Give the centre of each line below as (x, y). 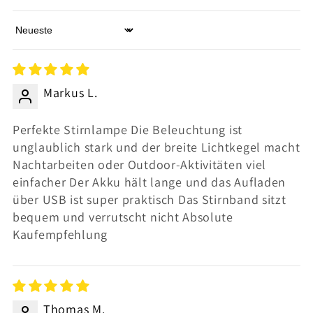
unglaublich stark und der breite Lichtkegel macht (156, 147)
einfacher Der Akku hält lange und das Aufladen (150, 182)
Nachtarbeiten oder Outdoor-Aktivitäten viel (139, 164)
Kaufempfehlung (60, 234)
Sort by (33, 38)
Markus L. (71, 92)
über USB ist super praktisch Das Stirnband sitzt (150, 199)
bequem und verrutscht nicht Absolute (123, 217)
